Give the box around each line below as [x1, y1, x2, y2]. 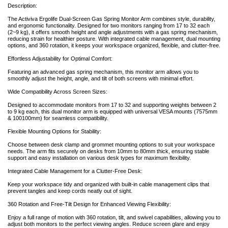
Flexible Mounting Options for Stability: [8, 128, 101, 135]
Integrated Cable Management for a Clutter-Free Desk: [8, 168, 142, 175]
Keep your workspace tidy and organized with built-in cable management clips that [8, 181, 209, 188]
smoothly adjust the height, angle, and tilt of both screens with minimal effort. [8, 75, 194, 82]
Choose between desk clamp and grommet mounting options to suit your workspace [8, 141, 215, 148]
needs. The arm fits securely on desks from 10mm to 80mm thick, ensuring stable [8, 148, 209, 155]
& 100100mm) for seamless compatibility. [8, 115, 108, 122]
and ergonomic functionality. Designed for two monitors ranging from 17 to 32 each [8, 22, 210, 29]
